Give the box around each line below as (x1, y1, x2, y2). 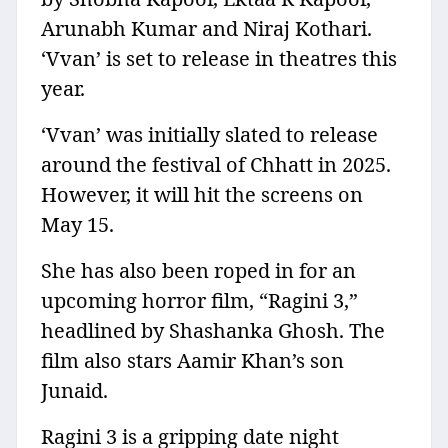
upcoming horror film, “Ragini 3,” (41, 287, 358, 315)
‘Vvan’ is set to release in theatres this (41, 45, 397, 73)
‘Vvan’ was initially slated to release (41, 121, 378, 149)
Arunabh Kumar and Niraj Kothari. (41, 15, 372, 43)
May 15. (41, 211, 114, 239)
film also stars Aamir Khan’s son (41, 347, 344, 375)
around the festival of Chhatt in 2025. (41, 151, 391, 179)
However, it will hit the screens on (41, 181, 363, 209)
